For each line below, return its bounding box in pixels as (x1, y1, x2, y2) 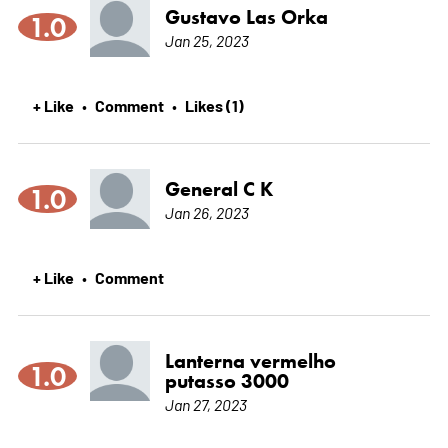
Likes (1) (184, 93, 244, 116)
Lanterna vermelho (164, 348, 336, 373)
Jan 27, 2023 (164, 393, 247, 414)
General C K (164, 176, 273, 201)
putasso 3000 (164, 368, 289, 393)
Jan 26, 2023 (164, 201, 249, 222)
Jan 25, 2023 (164, 29, 249, 50)
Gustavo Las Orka (164, 4, 328, 29)
